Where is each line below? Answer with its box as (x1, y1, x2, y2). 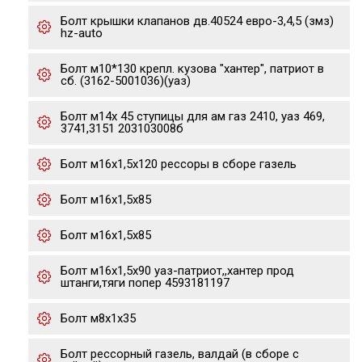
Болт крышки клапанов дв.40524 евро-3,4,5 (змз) (61, 14, 334, 28)
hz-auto (61, 26, 103, 40)
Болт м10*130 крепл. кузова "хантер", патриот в (61, 61, 324, 76)
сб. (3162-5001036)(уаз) (61, 74, 191, 88)
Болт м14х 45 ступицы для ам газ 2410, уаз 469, (61, 109, 325, 124)
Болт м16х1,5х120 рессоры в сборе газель (61, 157, 297, 171)
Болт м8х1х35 (61, 311, 136, 326)
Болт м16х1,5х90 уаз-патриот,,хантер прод (61, 263, 294, 278)
